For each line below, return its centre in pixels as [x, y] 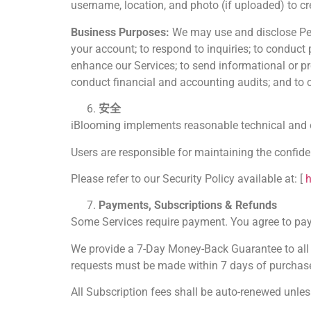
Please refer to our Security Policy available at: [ [188, 178]
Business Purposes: [120, 32]
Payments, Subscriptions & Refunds [188, 205]
